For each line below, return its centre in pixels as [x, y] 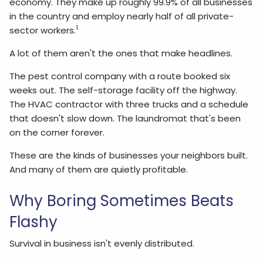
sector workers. [43, 30]
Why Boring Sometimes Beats [122, 200]
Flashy [34, 222]
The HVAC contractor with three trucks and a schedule [129, 104]
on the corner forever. [57, 132]
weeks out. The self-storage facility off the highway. [124, 90]
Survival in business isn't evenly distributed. [102, 243]
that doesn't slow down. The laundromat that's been [125, 118]
